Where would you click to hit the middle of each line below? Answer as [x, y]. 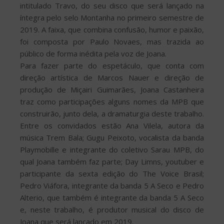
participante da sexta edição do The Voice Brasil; [112, 174]
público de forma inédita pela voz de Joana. [93, 54]
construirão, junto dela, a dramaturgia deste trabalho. [112, 114]
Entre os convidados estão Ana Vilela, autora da [112, 126]
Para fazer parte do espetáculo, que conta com [112, 66]
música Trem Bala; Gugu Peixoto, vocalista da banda [112, 138]
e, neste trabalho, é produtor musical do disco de [112, 210]
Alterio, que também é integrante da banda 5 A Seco [112, 198]
